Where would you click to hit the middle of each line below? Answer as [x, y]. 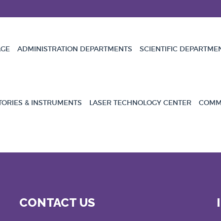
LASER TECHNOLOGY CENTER [140, 103]
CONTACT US [57, 203]
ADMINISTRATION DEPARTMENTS [75, 49]
